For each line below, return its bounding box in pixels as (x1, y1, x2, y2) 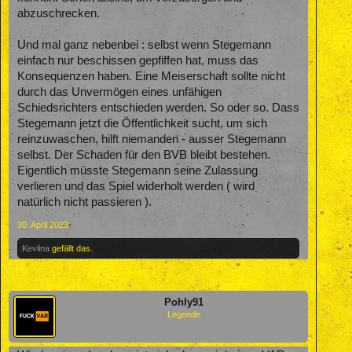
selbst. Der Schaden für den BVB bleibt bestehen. (17, 148, 270, 161)
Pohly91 (163, 295, 203, 308)
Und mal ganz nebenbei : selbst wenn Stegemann (17, 38, 271, 51)
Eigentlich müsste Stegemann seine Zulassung (17, 163, 258, 177)
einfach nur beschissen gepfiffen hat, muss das (17, 53, 258, 67)
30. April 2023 (17, 219, 68, 229)
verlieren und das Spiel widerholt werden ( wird (17, 179, 255, 192)
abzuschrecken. (17, 6, 100, 20)
